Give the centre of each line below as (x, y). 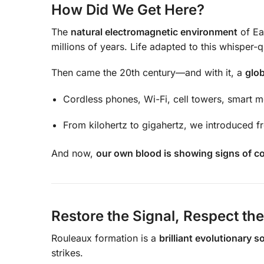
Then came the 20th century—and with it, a (148, 73)
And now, (74, 153)
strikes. (67, 253)
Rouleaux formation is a (105, 238)
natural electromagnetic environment (154, 32)
